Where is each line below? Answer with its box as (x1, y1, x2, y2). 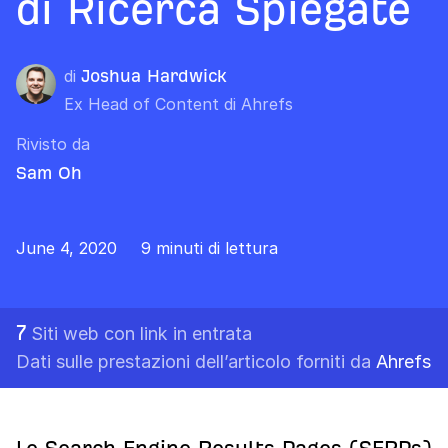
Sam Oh (16, 163, 82, 182)
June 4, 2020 (16, 238, 117, 258)
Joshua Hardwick (81, 66, 227, 85)
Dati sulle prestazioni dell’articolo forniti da (16, 351, 376, 372)
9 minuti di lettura (141, 238, 278, 258)
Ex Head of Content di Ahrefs (64, 94, 293, 114)
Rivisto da (16, 134, 90, 154)
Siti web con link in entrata (31, 323, 252, 344)
